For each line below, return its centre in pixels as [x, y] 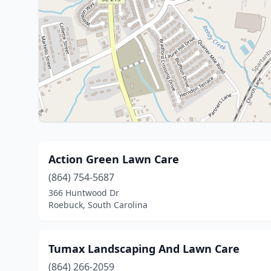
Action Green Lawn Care [114, 159]
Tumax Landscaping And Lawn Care [144, 249]
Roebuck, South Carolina [98, 205]
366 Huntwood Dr [84, 193]
